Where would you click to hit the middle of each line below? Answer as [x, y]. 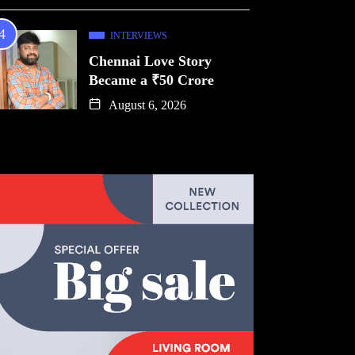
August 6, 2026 [146, 105]
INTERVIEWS [139, 36]
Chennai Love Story [150, 61]
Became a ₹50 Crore [151, 80]
